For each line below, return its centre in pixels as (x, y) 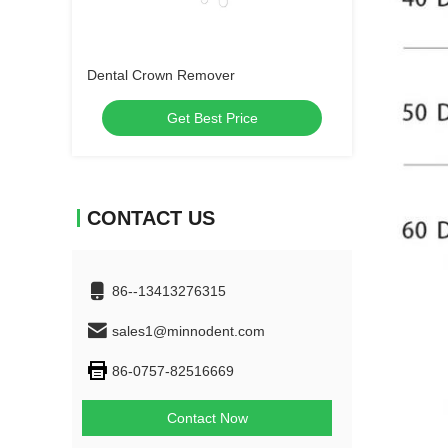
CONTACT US (151, 218)
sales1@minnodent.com (188, 331)
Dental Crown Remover (161, 75)
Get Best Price (212, 118)
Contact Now (207, 418)
